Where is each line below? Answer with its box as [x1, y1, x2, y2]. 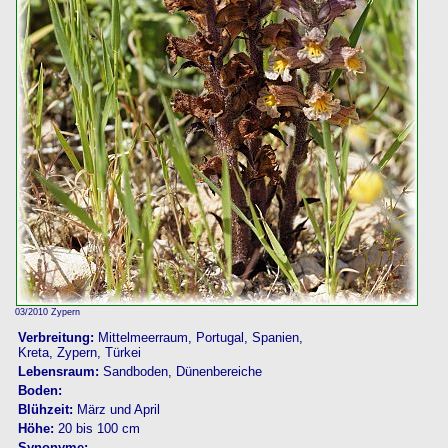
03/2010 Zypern [15, 307, 80, 318]
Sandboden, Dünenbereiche [103, 364, 262, 380]
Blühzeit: [18, 402, 77, 418]
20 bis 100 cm [58, 421, 140, 437]
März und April [77, 402, 160, 418]
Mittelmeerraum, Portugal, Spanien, [98, 330, 303, 346]
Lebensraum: [18, 364, 103, 380]
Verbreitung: [18, 330, 98, 346]
